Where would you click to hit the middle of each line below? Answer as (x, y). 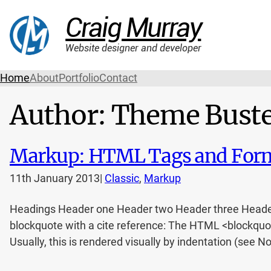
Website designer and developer (134, 48)
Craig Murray (133, 28)
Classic (122, 179)
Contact (118, 78)
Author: (60, 115)
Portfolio (79, 78)
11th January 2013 (55, 179)
